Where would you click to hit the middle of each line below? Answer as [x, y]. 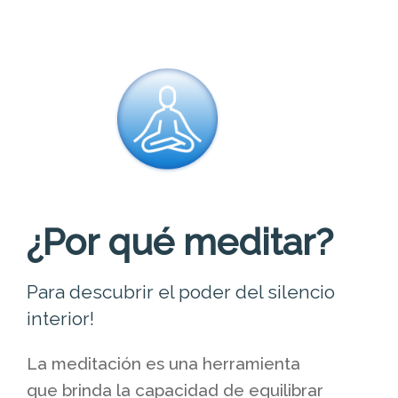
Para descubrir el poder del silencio [181, 291]
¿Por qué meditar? [180, 242]
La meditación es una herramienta [163, 363]
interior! [60, 318]
